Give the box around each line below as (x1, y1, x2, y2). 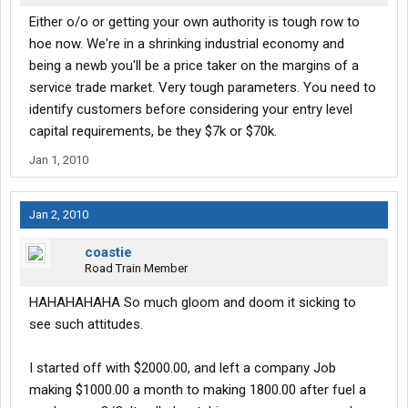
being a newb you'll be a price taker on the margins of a (29, 57, 359, 75)
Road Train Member (85, 261, 188, 276)
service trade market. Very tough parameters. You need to (29, 79, 376, 97)
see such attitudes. (29, 316, 143, 333)
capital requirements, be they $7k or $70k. (29, 123, 277, 140)
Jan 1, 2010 (29, 153, 88, 168)
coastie (85, 244, 132, 261)
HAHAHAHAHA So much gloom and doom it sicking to (29, 294, 356, 311)
